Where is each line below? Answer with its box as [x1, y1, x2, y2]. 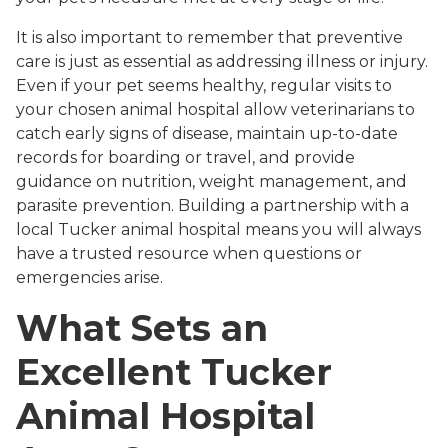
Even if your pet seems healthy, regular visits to [16, 75, 392, 95]
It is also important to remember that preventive [16, 27, 403, 47]
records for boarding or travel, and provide [16, 147, 355, 167]
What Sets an [16, 305, 268, 350]
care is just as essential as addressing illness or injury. [16, 51, 428, 71]
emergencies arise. [16, 267, 163, 287]
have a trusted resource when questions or [16, 243, 362, 263]
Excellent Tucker [16, 349, 332, 394]
